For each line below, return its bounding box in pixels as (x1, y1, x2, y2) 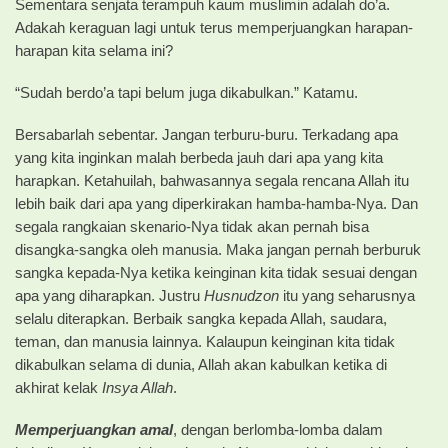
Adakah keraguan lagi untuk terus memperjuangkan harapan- (15, 20, 413, 36)
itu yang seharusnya (283, 287, 415, 304)
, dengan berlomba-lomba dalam (173, 421, 383, 438)
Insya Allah (102, 379, 173, 396)
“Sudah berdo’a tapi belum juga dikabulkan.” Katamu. (15, 84, 358, 101)
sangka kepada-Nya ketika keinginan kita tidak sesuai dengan (15, 264, 417, 281)
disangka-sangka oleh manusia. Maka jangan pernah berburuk (15, 241, 421, 258)
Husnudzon (204, 287, 283, 304)
